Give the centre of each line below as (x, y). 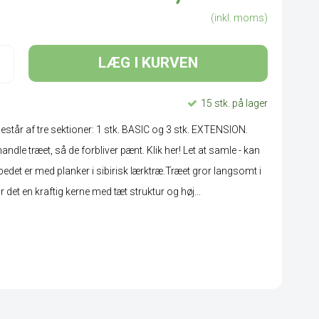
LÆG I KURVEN (148, 63)
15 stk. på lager (234, 103)
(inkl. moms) (239, 17)
